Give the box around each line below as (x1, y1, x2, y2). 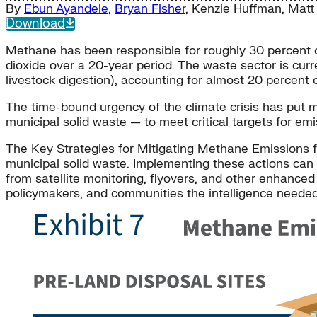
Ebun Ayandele (24, 1, 108, 17)
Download (6, 16, 65, 33)
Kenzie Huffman (192, 1, 282, 17)
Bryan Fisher (115, 1, 185, 17)
